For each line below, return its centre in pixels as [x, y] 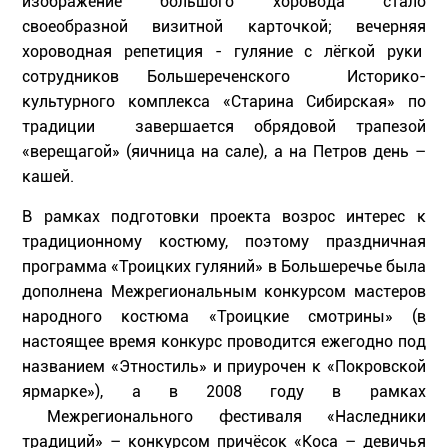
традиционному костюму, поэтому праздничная [224, 242]
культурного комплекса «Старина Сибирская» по [224, 102]
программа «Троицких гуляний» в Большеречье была [224, 267]
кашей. [48, 177]
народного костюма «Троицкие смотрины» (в [224, 317]
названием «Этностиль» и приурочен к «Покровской [224, 367]
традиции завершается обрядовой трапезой [224, 127]
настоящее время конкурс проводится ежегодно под [224, 342]
